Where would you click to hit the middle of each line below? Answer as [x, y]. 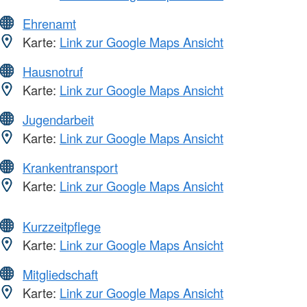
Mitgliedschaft [60, 274]
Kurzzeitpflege [62, 226]
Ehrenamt [49, 23]
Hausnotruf [53, 71]
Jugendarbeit [58, 119]
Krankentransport [70, 167]
